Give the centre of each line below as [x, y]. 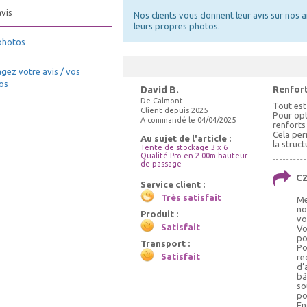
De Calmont [162, 101]
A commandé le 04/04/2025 [188, 120]
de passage [161, 164]
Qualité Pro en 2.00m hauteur [194, 156]
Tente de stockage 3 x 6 [184, 147]
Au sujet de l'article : [186, 138]
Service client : [173, 184]
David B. [160, 90]
